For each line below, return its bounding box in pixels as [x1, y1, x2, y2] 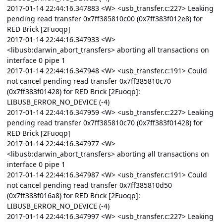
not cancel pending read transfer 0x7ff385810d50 [7, 180, 172, 190]
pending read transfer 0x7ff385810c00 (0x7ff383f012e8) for [7, 14, 203, 24]
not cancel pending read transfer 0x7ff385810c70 [7, 76, 171, 86]
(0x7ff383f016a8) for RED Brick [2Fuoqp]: [7, 191, 140, 201]
